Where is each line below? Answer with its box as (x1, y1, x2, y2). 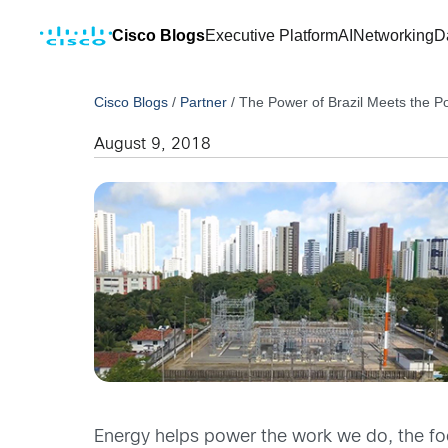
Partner (180, 94, 228, 110)
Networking (353, 27, 434, 44)
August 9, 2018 (94, 137, 212, 152)
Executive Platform (205, 27, 338, 44)
